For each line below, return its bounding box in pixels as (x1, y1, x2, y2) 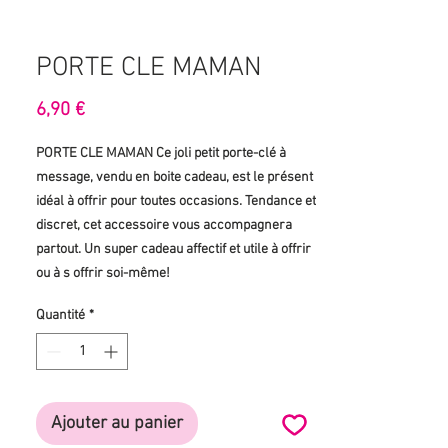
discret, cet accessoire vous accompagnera (36, 217, 292, 234)
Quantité (36, 307, 85, 324)
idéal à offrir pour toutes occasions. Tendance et (36, 193, 316, 210)
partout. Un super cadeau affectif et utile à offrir (36, 241, 311, 258)
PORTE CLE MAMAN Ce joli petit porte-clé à (36, 145, 286, 162)
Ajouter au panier (51, 413, 183, 434)
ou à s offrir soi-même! (36, 265, 170, 282)
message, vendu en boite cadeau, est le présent (36, 169, 313, 186)
